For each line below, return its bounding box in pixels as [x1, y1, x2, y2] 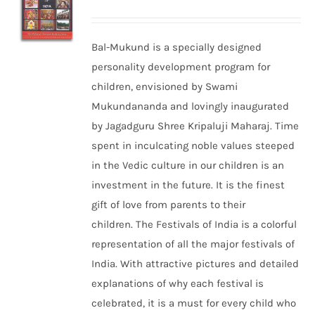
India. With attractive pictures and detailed [91, 257, 300, 270]
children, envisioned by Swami [91, 80, 238, 93]
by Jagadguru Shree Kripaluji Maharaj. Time [91, 120, 300, 132]
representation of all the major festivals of [91, 238, 295, 250]
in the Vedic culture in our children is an [91, 159, 285, 172]
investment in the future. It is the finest [91, 179, 285, 191]
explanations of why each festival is [91, 277, 264, 290]
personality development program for [91, 60, 271, 73]
